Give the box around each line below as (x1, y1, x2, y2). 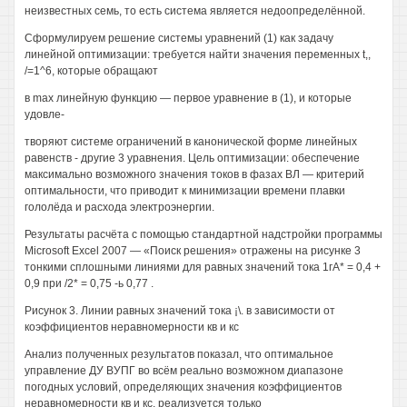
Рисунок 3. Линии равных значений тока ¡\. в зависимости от (25, 304, 335, 317)
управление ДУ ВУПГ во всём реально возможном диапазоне (25, 364, 343, 377)
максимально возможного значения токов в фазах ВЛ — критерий (25, 168, 364, 181)
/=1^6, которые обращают (25, 65, 158, 77)
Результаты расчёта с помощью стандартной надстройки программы (25, 228, 382, 241)
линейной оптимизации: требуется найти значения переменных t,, (25, 48, 371, 61)
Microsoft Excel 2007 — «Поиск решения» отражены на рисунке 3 (25, 244, 361, 257)
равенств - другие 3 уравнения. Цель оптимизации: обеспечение (25, 152, 360, 164)
